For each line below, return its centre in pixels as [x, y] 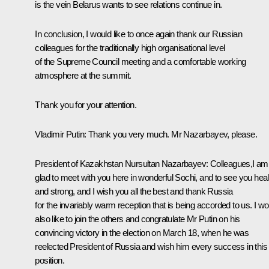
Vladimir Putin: [61, 134]
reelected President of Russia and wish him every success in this [151, 247]
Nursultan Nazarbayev [166, 164]
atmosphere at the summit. [83, 76]
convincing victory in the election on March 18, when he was [142, 233]
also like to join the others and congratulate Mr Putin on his [138, 219]
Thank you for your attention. [86, 105]
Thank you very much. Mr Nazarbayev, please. [172, 134]
